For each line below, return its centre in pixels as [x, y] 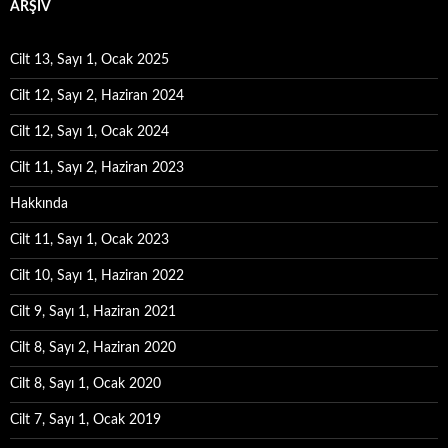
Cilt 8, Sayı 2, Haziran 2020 [93, 348]
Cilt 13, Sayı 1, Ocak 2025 [89, 60]
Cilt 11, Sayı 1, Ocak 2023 [89, 240]
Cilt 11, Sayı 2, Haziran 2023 [97, 168]
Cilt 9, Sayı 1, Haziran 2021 [93, 312]
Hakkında [39, 204]
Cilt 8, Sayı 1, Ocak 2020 [85, 384]
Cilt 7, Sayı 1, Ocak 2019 [85, 420]
